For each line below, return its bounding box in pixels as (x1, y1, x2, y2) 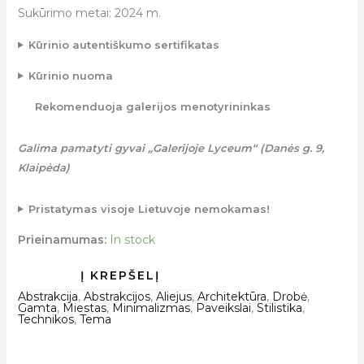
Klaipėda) (17, 160, 70, 174)
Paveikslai (195, 300, 251, 315)
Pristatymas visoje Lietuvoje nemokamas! (28, 201, 271, 215)
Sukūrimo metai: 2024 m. (17, 5, 161, 20)
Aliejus (155, 288, 192, 304)
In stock (109, 232, 155, 247)
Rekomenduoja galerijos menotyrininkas (34, 99, 271, 113)
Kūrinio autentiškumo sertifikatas (28, 37, 220, 51)
